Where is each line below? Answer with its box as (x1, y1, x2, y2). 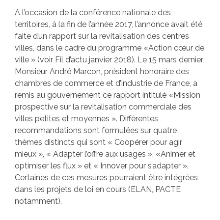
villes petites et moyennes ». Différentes (15, 114, 158, 124)
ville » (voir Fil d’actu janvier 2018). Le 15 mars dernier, (15, 55, 204, 65)
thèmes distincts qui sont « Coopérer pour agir (15, 137, 182, 147)
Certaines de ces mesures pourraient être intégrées (15, 173, 198, 183)
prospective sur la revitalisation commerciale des (15, 102, 192, 112)
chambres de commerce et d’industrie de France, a (15, 79, 197, 88)
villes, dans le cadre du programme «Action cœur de (15, 43, 204, 53)
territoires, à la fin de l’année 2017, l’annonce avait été (15, 20, 202, 29)
